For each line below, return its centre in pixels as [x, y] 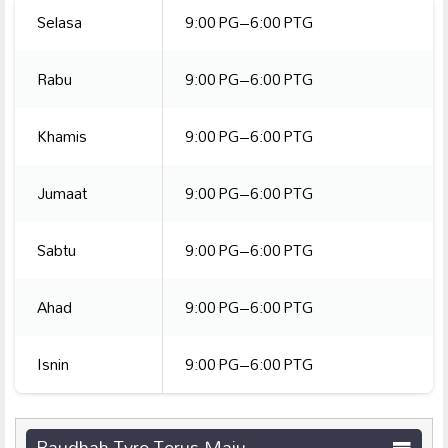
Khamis [62, 135]
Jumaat [62, 192]
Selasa [60, 21]
